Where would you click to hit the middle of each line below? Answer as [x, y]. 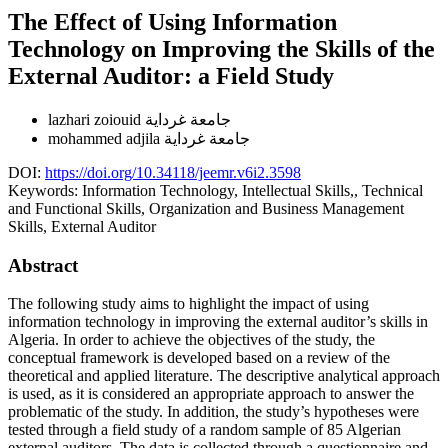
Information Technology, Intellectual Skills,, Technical [252, 190]
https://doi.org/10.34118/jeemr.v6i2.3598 [173, 172]
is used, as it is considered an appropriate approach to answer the [211, 394]
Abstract [43, 265]
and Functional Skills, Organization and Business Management [206, 208]
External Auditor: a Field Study [171, 75]
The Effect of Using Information [172, 21]
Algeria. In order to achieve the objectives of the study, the [191, 340]
